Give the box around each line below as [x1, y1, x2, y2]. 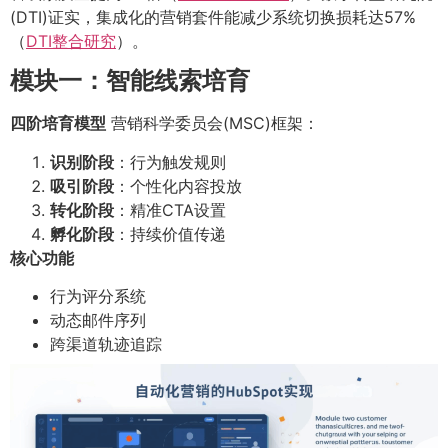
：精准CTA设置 [114, 199, 226, 220]
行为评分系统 [50, 286, 146, 307]
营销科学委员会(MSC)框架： [106, 113, 319, 134]
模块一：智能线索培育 [10, 66, 250, 96]
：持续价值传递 [114, 223, 226, 244]
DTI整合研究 [26, 31, 116, 51]
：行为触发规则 [114, 151, 226, 172]
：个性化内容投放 [114, 175, 242, 196]
